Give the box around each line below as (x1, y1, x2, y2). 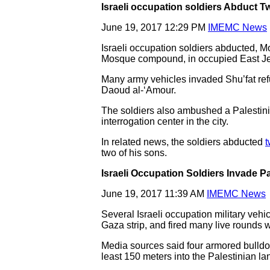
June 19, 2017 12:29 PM (101, 22, 208, 33)
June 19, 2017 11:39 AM (101, 189, 207, 199)
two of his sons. (101, 148, 167, 158)
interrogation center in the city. (101, 116, 228, 127)
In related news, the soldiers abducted (101, 137, 265, 147)
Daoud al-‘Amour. (101, 85, 176, 95)
